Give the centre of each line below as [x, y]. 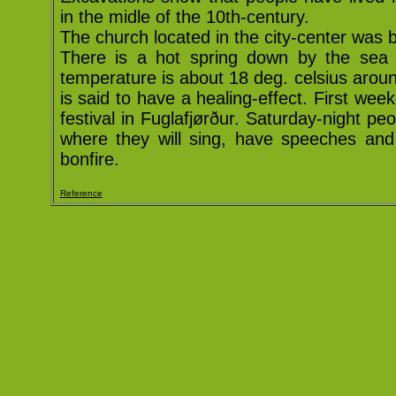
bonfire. [95, 159]
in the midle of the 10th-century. [184, 17]
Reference [81, 193]
